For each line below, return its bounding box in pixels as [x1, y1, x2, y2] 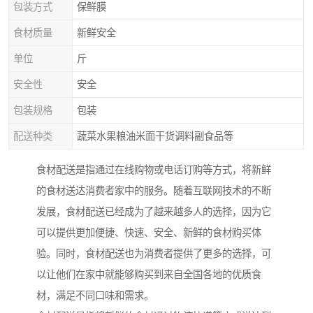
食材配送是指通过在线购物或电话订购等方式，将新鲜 [36, 164, 271, 176]
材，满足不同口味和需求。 [36, 290, 154, 302]
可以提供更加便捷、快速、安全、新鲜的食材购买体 [36, 227, 261, 239]
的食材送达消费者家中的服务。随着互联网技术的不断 [36, 185, 271, 197]
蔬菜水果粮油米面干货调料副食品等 [77, 131, 233, 142]
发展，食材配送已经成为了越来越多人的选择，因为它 [36, 206, 271, 218]
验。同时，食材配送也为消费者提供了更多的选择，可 [36, 248, 271, 260]
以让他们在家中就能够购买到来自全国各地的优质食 [36, 269, 261, 281]
